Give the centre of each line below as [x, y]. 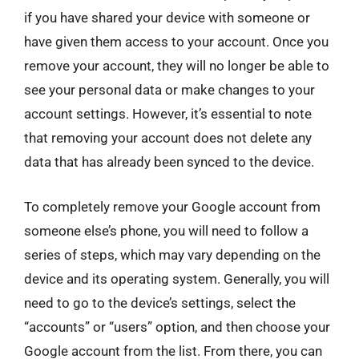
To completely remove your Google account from [172, 206]
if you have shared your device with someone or [167, 18]
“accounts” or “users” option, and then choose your [177, 327]
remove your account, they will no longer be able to [177, 66]
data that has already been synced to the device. [169, 162]
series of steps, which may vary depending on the [172, 254]
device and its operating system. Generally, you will [177, 278]
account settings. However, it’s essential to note [168, 114]
